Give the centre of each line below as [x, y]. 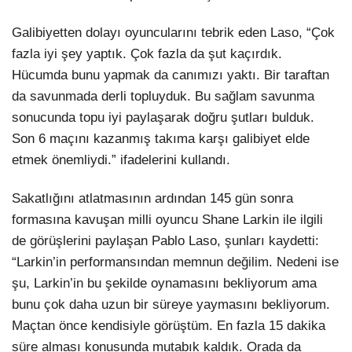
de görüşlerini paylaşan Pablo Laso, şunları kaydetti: [165, 240]
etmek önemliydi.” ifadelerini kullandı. [121, 159]
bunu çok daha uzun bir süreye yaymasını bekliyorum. [171, 304]
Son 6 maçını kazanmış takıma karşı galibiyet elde [161, 138]
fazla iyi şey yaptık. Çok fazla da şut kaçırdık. [147, 53]
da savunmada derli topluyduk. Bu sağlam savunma [163, 96]
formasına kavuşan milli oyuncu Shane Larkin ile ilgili [167, 219]
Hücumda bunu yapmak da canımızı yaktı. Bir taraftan [170, 75]
